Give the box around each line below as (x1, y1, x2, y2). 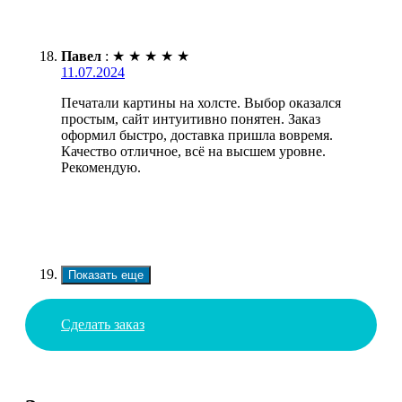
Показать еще (68, 268, 144, 283)
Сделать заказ (61, 317, 144, 333)
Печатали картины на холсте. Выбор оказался (61, 95, 341, 111)
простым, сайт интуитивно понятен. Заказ (61, 111, 320, 127)
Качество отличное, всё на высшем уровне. (61, 144, 326, 160)
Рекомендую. (61, 160, 141, 176)
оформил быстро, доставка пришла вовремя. (61, 127, 333, 144)
